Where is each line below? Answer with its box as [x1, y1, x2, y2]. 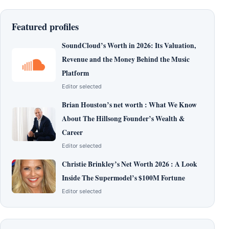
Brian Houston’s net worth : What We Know [62, 100, 197, 110]
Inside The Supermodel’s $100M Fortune [62, 173, 185, 184]
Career [62, 127, 83, 138]
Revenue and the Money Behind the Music [62, 54, 190, 65]
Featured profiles [12, 19, 79, 34]
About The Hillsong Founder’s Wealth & [62, 113, 185, 124]
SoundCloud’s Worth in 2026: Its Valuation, [62, 40, 196, 51]
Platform [62, 68, 89, 79]
